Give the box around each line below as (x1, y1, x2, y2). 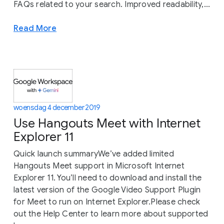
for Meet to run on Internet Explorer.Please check (13, 197, 200, 207)
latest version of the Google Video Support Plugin (13, 185, 201, 195)
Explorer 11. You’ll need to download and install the (13, 173, 201, 183)
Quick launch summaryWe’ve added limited (13, 149, 174, 159)
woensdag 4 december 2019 (13, 103, 100, 112)
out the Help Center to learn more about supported (13, 209, 208, 219)
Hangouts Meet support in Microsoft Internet (13, 161, 184, 171)
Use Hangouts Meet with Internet (13, 115, 200, 131)
